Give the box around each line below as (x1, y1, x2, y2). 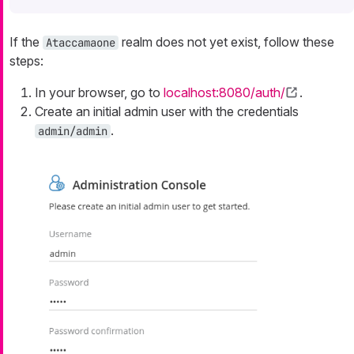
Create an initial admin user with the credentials (35, 103, 299, 119)
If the (9, 33, 43, 50)
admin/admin (38, 123, 107, 138)
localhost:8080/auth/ (164, 84, 285, 100)
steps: (9, 52, 43, 69)
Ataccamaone (46, 35, 115, 50)
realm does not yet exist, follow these (119, 33, 334, 50)
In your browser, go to (35, 84, 164, 100)
